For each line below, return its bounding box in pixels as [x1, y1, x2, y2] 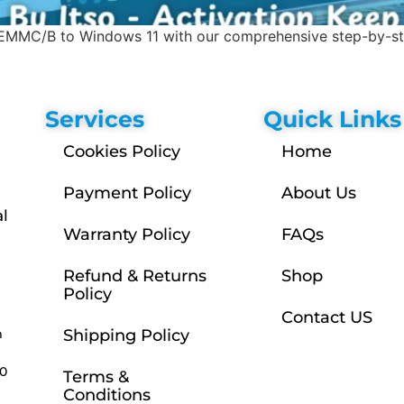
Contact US [280, 308, 372, 328]
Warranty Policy [62, 225, 190, 245]
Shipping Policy [62, 326, 189, 346]
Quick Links [262, 106, 401, 133]
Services [44, 106, 144, 133]
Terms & [62, 367, 129, 388]
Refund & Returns [62, 266, 207, 287]
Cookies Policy [62, 142, 180, 162]
